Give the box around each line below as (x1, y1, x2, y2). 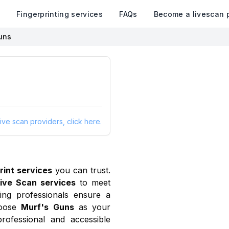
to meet (75, 177, 111, 188)
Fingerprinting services (16, 10, 103, 18)
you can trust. (52, 165, 110, 175)
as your (74, 202, 111, 212)
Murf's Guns (21, 202, 74, 212)
